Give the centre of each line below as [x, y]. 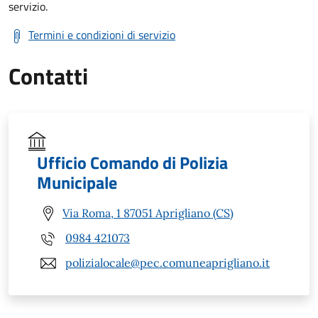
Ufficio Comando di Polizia [132, 162]
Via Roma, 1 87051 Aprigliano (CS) [148, 213]
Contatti [48, 76]
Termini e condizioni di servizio [102, 34]
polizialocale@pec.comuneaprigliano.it [168, 263]
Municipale [77, 182]
